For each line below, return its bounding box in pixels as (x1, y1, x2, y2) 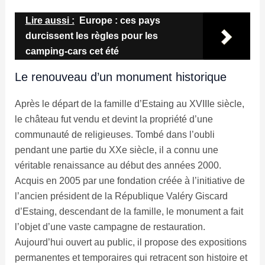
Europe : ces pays (79, 15, 160, 26)
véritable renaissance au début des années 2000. (14, 160, 221, 171)
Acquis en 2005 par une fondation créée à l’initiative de (14, 176, 245, 186)
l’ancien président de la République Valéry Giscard (14, 191, 228, 202)
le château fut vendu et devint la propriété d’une (14, 114, 213, 125)
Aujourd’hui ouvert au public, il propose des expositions (14, 237, 247, 248)
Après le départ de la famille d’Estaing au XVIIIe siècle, (14, 99, 244, 109)
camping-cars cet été (25, 46, 119, 57)
